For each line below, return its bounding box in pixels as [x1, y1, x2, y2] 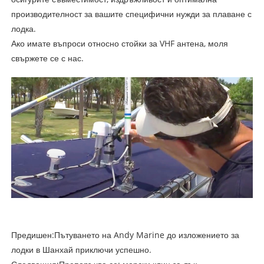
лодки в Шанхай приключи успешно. [11, 244, 151, 256]
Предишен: [11, 229, 54, 241]
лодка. [11, 22, 36, 34]
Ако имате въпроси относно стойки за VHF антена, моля [11, 37, 228, 49]
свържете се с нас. [11, 52, 84, 64]
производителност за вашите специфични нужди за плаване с [11, 8, 252, 19]
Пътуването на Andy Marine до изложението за [54, 229, 239, 241]
